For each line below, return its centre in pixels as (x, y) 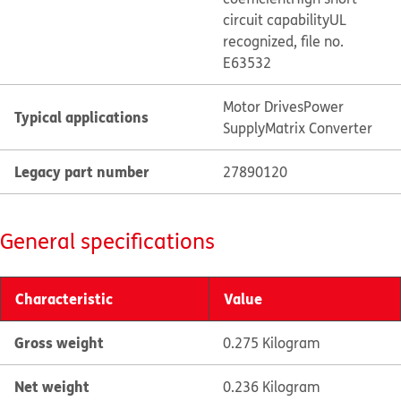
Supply (243, 128)
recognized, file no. (283, 41)
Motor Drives (263, 107)
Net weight (52, 386)
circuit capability (276, 20)
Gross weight (59, 342)
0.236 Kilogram (271, 387)
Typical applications (81, 117)
